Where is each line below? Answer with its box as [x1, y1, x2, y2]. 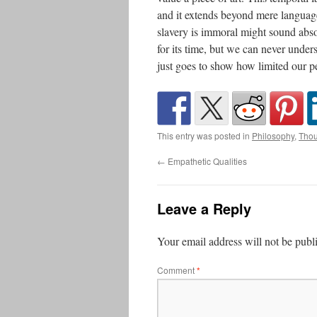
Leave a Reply [157, 198, 251, 219]
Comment [157, 264, 197, 276]
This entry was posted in [157, 129, 252, 142]
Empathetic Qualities [166, 155, 247, 167]
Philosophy [252, 129, 294, 142]
